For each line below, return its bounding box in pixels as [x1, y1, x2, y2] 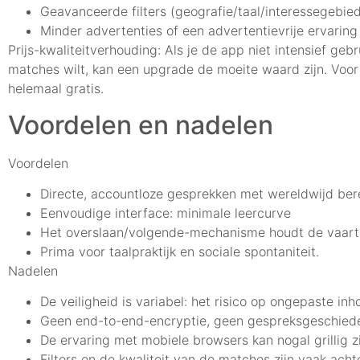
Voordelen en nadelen [8, 108, 273, 141]
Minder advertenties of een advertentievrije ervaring [40, 22, 358, 39]
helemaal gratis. [8, 80, 104, 97]
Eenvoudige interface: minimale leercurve [40, 205, 291, 222]
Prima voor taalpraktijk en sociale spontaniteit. [40, 243, 319, 260]
